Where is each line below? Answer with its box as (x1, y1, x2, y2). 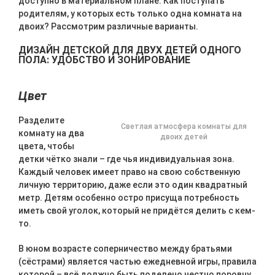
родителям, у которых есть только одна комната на (18, 9, 242, 18)
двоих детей (160, 133, 207, 141)
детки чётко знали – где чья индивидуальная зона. (18, 154, 234, 164)
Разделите (18, 115, 64, 125)
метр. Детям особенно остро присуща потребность (18, 193, 239, 203)
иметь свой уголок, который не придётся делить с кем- (18, 206, 255, 215)
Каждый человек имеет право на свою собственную (18, 167, 241, 177)
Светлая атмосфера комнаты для (120, 122, 247, 131)
